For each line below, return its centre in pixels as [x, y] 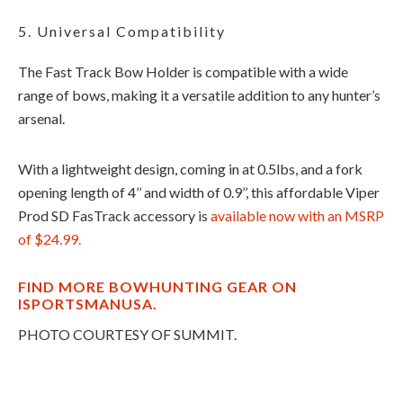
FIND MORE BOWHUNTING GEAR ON [157, 287]
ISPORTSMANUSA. [88, 304]
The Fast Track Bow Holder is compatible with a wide [183, 72]
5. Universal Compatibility [122, 31]
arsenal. [41, 118]
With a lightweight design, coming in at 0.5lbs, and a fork [190, 169]
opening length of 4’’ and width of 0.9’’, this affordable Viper [199, 192]
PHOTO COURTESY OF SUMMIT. [127, 334]
